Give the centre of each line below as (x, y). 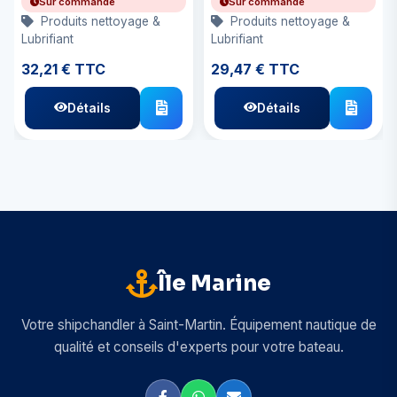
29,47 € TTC (255, 69)
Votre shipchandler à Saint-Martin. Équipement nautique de (198, 324)
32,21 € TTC (63, 69)
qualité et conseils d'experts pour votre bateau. (198, 346)
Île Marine (214, 283)
